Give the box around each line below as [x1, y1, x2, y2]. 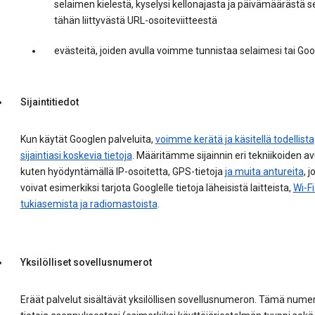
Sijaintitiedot [20, 96, 79, 108]
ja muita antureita [224, 166, 304, 178]
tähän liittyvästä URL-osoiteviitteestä [53, 15, 217, 27]
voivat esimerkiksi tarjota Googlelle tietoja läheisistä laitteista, [20, 182, 293, 194]
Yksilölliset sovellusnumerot [20, 257, 152, 269]
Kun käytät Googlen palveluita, [20, 134, 155, 146]
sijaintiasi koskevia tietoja [20, 150, 132, 162]
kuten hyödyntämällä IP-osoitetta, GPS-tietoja [20, 166, 225, 178]
